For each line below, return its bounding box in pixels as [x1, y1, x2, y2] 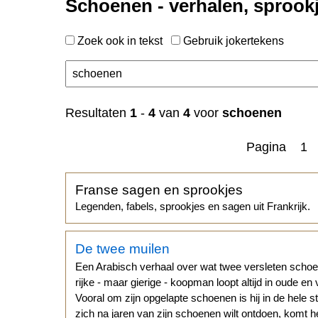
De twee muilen [75, 241, 170, 256]
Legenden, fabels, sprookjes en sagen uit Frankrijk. [75, 200, 311, 213]
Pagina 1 [246, 139, 307, 154]
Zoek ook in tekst [75, 34, 171, 47]
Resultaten [65, 105, 130, 120]
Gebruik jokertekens [180, 34, 284, 47]
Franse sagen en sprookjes [75, 182, 243, 198]
